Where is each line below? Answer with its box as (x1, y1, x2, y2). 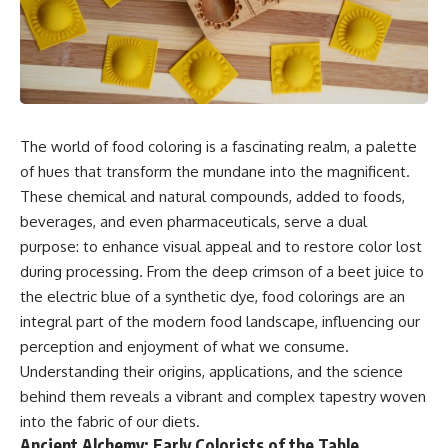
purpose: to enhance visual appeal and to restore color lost (20, 236, 422, 256)
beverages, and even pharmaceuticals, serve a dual (20, 211, 367, 231)
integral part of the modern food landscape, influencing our (20, 311, 420, 331)
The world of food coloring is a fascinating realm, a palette (20, 136, 417, 156)
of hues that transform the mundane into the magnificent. (20, 161, 410, 181)
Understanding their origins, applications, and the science (20, 361, 403, 381)
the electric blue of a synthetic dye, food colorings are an (20, 286, 405, 306)
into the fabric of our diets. (20, 411, 200, 431)
